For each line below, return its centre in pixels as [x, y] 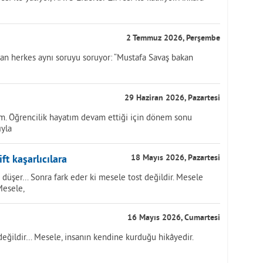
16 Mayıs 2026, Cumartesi [174, 218]
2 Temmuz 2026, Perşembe [173, 38]
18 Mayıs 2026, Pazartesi [176, 158]
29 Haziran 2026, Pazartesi [172, 98]
